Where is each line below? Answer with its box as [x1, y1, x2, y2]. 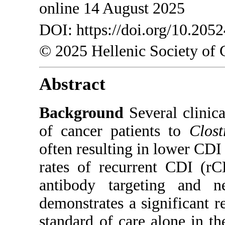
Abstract [39, 74, 106, 94]
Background [39, 104, 124, 122]
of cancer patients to [39, 122, 189, 140]
